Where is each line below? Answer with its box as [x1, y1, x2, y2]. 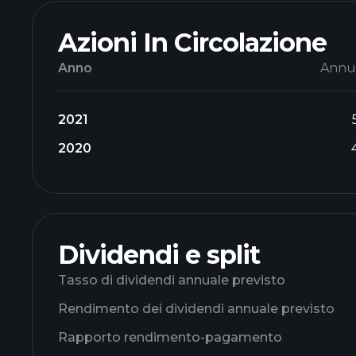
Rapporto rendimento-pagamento [58, 330, 282, 345]
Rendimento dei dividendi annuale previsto [58, 301, 335, 316]
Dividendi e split [58, 239, 260, 270]
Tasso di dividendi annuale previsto [58, 273, 285, 288]
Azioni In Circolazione [58, 27, 327, 58]
